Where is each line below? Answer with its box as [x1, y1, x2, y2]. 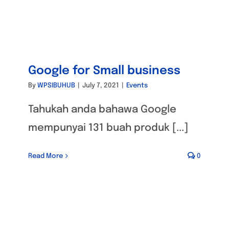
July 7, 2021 [82, 82, 119, 89]
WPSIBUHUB [37, 82, 75, 89]
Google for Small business [28, 64, 180, 77]
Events [126, 82, 148, 89]
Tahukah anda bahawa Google [28, 104, 176, 115]
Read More [28, 152, 63, 159]
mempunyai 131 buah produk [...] [28, 122, 188, 133]
